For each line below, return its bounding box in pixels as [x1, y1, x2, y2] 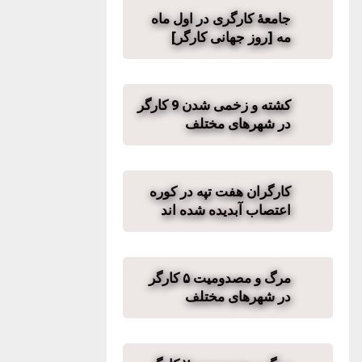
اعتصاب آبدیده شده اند [161, 203, 291, 217]
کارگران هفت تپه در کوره [149, 184, 291, 199]
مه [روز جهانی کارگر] [171, 30, 291, 44]
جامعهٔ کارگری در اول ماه [151, 11, 291, 26]
